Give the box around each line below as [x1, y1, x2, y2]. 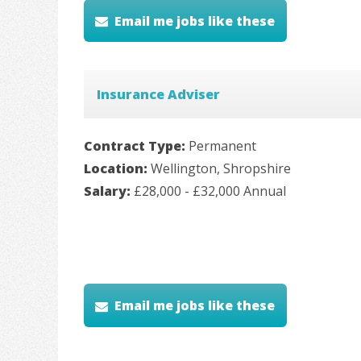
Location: [84, 160, 151, 178]
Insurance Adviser [97, 85, 220, 104]
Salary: [84, 182, 134, 201]
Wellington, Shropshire [151, 160, 291, 178]
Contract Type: [84, 137, 189, 156]
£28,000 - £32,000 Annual [134, 182, 286, 201]
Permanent [189, 137, 256, 156]
